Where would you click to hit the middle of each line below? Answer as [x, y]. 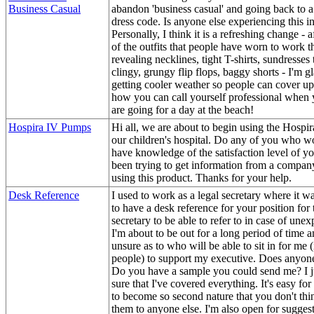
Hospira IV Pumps [50, 127]
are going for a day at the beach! [183, 109]
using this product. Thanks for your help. [202, 177]
